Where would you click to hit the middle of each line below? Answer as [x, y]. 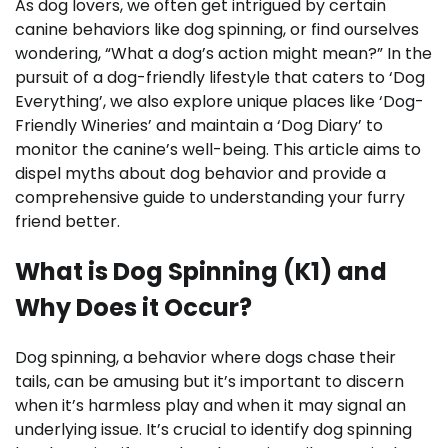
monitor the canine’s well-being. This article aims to [218, 150]
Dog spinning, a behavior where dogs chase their [205, 358]
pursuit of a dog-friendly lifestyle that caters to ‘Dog [220, 78]
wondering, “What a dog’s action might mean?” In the [223, 54]
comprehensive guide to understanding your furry [210, 198]
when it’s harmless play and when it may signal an [210, 406]
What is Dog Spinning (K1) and [201, 272]
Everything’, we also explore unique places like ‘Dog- [219, 102]
